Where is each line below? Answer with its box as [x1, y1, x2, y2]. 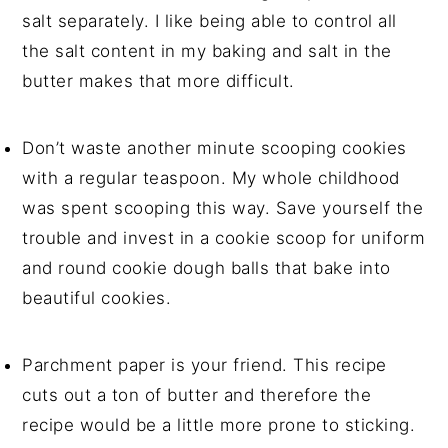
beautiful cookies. [22, 288, 177, 309]
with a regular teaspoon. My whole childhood [22, 168, 400, 189]
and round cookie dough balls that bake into [22, 258, 391, 279]
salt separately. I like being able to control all [22, 11, 397, 32]
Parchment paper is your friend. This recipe [22, 355, 387, 376]
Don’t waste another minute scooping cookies [22, 138, 407, 159]
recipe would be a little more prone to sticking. [22, 415, 416, 436]
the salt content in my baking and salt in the [22, 41, 392, 62]
